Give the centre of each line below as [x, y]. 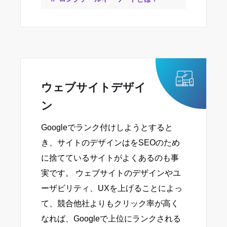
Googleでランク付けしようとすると [107, 128]
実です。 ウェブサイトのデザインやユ [111, 173]
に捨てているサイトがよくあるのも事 [110, 158]
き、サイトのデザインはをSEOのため [110, 143]
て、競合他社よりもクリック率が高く [110, 204]
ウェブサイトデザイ [93, 88]
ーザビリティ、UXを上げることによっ [112, 188]
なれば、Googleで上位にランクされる [111, 219]
